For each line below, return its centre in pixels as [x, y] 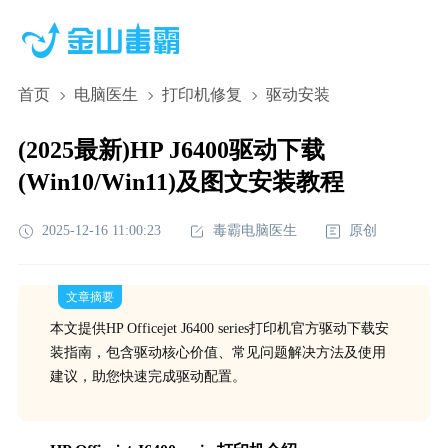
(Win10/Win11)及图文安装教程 [180, 182]
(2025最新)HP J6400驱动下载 [171, 150]
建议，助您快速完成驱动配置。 [147, 376]
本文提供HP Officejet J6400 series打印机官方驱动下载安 [219, 328]
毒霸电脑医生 [254, 230]
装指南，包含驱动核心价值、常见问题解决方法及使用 [217, 352]
